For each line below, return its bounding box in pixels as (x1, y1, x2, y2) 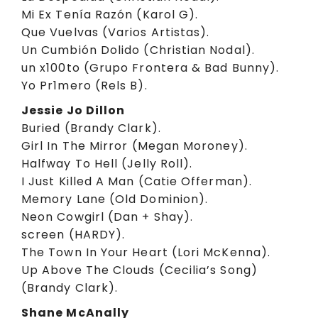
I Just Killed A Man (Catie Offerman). (21, 172, 252, 190)
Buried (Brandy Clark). (21, 119, 161, 136)
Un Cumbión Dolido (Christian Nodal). (21, 42, 255, 59)
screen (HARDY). (21, 226, 126, 243)
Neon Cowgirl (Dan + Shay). (21, 208, 194, 225)
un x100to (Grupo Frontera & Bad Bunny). (21, 60, 280, 77)
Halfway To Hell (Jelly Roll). (21, 155, 193, 172)
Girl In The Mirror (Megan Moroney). (21, 137, 248, 154)
